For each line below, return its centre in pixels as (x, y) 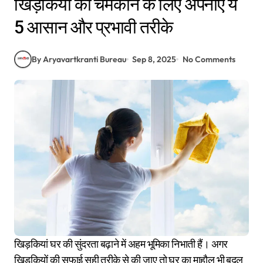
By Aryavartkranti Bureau (79, 59)
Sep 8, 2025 (154, 59)
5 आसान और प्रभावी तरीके (93, 28)
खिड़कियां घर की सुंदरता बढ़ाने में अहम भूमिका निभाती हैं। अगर (19, 244)
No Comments (209, 59)
